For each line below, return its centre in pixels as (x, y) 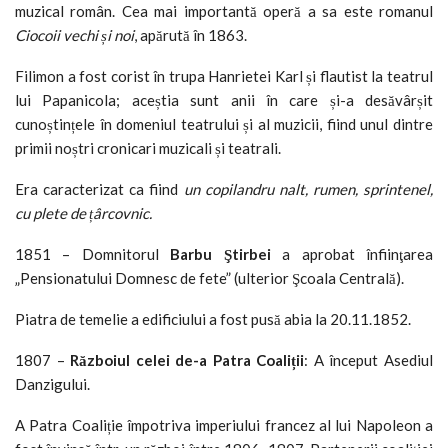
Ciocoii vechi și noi (74, 34)
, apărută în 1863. (190, 34)
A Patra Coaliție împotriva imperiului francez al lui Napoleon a (224, 424)
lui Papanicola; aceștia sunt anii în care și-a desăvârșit (224, 99)
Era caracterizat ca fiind (99, 188)
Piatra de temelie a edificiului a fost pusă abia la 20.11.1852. (213, 318)
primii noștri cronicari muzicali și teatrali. (148, 147)
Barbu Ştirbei (220, 253)
